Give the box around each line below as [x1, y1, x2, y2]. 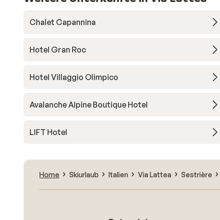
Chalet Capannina [29, 17, 96, 27]
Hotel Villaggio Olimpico [29, 72, 118, 82]
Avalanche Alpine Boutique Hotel [29, 100, 148, 110]
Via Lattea [138, 170, 171, 179]
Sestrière [181, 170, 212, 179]
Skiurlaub [69, 170, 99, 179]
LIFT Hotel [29, 127, 67, 137]
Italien [109, 170, 128, 179]
